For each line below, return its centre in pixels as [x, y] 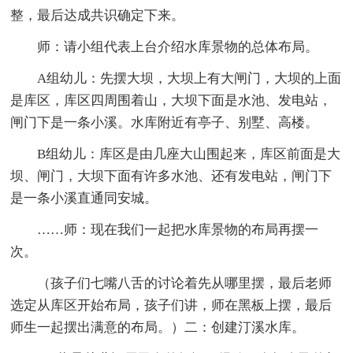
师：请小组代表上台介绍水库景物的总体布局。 [178, 46]
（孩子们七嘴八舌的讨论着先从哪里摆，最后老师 [185, 283]
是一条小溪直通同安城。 [84, 198]
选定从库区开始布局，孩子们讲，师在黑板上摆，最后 [171, 305]
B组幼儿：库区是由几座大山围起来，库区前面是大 [189, 154]
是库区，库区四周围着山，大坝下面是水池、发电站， [171, 100]
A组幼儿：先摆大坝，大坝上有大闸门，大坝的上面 [190, 78]
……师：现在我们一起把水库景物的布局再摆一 [178, 229]
